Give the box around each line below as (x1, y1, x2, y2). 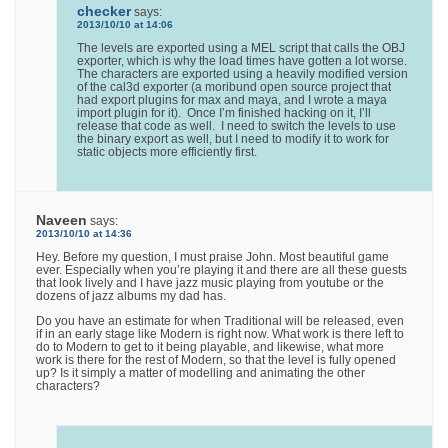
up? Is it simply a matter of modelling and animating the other (36, 366, 366, 381)
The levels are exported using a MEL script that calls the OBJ (77, 41, 406, 56)
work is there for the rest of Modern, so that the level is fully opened (36, 353, 397, 368)
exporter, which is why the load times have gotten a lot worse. (77, 54, 408, 69)
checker (77, 3, 132, 20)
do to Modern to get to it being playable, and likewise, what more (36, 340, 385, 355)
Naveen (36, 212, 88, 229)
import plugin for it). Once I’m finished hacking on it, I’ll (77, 106, 372, 121)
